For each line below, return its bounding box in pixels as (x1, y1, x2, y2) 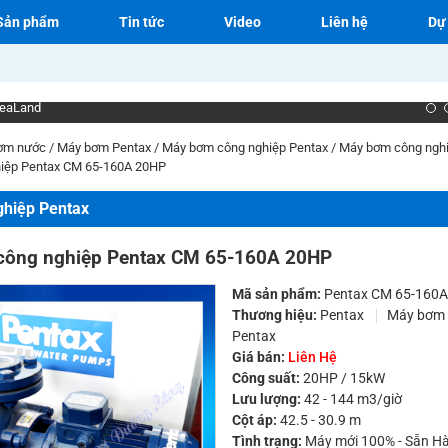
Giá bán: (232, 349, 285, 365)
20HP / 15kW (300, 370, 385, 386)
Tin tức (119, 14, 164, 30)
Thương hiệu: (232, 307, 317, 323)
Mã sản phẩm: (232, 286, 321, 302)
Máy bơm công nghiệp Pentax (162, 140, 328, 155)
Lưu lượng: (232, 391, 301, 407)
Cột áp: (232, 412, 277, 428)
